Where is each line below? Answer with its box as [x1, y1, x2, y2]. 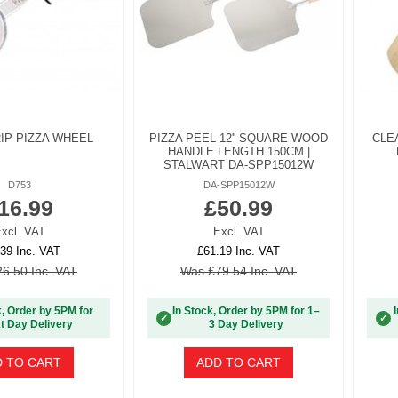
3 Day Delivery [209, 318, 283, 331]
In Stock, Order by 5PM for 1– [172, 305, 320, 318]
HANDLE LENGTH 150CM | [167, 145, 310, 159]
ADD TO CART [195, 355, 281, 370]
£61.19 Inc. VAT [197, 243, 280, 258]
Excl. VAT [212, 224, 265, 238]
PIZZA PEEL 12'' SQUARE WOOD [149, 131, 328, 146]
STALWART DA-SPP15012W [163, 158, 314, 172]
